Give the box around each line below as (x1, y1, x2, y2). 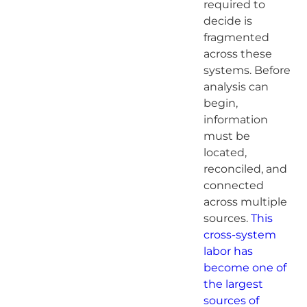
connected (203, 178, 264, 192)
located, (203, 145, 247, 159)
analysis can (203, 79, 269, 93)
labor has (203, 244, 253, 258)
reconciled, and (203, 162, 287, 175)
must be (203, 129, 250, 143)
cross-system (203, 228, 276, 241)
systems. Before (203, 63, 291, 77)
